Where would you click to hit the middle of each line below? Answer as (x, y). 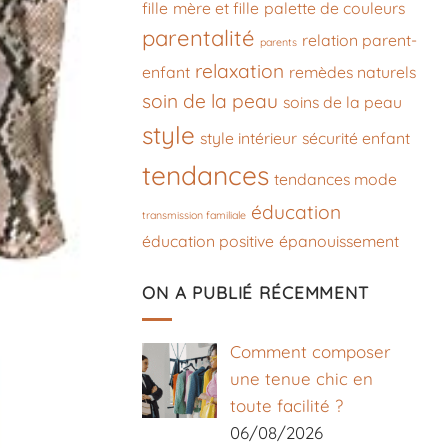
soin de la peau (210, 100)
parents (278, 41)
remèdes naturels (352, 71)
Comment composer (310, 351)
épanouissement (339, 240)
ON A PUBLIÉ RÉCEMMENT (255, 293)
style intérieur (248, 137)
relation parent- (359, 39)
